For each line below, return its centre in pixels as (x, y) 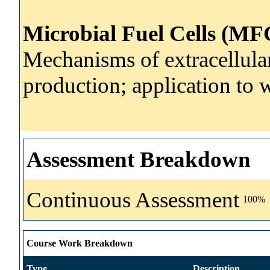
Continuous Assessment (133, 199)
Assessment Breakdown (139, 159)
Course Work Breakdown (80, 243)
